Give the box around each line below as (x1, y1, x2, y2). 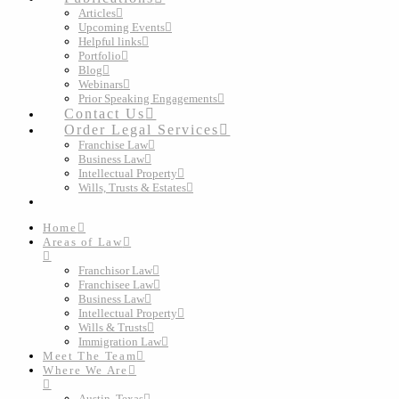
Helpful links (78, 35, 142, 48)
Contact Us (64, 106, 146, 121)
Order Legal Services (64, 122, 220, 137)
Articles (78, 6, 116, 20)
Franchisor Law (78, 264, 152, 277)
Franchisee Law (78, 278, 153, 291)
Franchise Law (78, 138, 148, 151)
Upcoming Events (78, 20, 165, 34)
